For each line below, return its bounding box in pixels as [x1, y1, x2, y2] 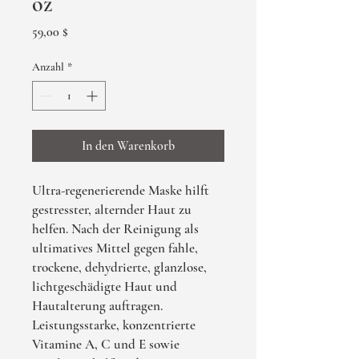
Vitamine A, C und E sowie [32, 336, 179, 353]
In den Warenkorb [82, 138, 175, 154]
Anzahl [32, 60, 64, 74]
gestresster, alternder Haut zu [32, 201, 192, 218]
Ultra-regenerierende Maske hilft [32, 182, 209, 199]
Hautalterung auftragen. [32, 297, 163, 314]
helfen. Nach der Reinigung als [32, 220, 199, 237]
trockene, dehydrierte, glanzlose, [32, 259, 207, 276]
